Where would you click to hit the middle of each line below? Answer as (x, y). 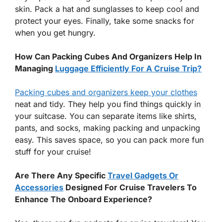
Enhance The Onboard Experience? (83, 199)
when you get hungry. (55, 33)
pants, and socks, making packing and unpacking (108, 128)
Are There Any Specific (61, 176)
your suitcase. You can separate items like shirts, (106, 116)
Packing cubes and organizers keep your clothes (106, 92)
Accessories (39, 188)
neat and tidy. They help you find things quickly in (108, 104)
